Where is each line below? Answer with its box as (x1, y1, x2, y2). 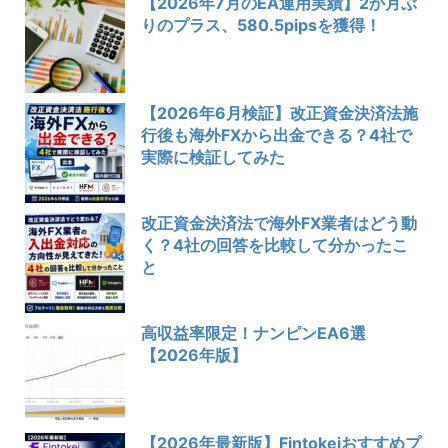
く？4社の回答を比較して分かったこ (141, 234, 408, 255)
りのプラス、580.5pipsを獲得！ (141, 14, 381, 35)
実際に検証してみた (141, 146, 285, 167)
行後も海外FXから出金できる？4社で (141, 124, 412, 145)
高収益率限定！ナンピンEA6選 (141, 322, 366, 343)
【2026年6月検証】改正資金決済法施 (141, 102, 418, 123)
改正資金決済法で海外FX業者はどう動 (141, 212, 417, 233)
